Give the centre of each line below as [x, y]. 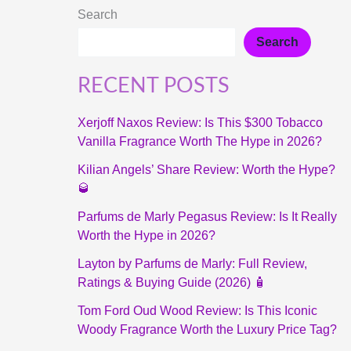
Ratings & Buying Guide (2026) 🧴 [172, 283]
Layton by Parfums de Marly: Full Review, [192, 264]
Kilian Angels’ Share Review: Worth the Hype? [206, 170]
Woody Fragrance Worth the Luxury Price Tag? [207, 330]
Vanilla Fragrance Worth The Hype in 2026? [199, 142]
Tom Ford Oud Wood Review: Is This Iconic [197, 311]
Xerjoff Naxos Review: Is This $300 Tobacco [200, 123]
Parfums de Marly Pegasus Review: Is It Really [207, 217]
